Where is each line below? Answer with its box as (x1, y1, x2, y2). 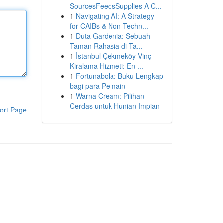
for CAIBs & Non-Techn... (69, 21, 148, 31)
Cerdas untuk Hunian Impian (69, 101, 160, 111)
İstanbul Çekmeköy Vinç (75, 51, 151, 61)
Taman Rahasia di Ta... (69, 41, 143, 51)
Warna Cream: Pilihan (75, 91, 144, 101)
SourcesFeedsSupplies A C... (69, 1, 162, 11)
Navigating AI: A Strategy (75, 11, 154, 21)
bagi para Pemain (69, 81, 125, 91)
